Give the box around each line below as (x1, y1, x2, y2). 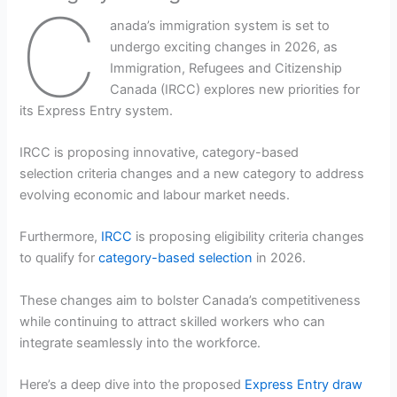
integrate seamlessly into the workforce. (19, 334, 261, 351)
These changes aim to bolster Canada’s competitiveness (19, 292, 362, 308)
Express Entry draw (245, 377, 363, 393)
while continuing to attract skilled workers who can (19, 313, 326, 330)
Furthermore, (19, 229, 102, 245)
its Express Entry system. (19, 102, 174, 119)
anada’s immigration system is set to (109, 17, 330, 34)
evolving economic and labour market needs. (19, 186, 291, 203)
